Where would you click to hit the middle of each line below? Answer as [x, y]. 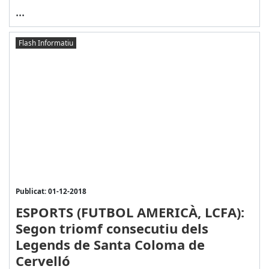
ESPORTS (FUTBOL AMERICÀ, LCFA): [130, 212]
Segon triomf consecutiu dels [112, 228]
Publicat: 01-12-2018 [51, 191]
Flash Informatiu [46, 42]
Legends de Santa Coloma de [110, 244]
